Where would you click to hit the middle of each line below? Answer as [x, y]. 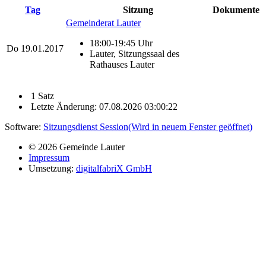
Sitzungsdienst [72, 126]
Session [114, 126]
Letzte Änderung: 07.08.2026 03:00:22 [103, 106]
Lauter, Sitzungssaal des [134, 53]
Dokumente [236, 9]
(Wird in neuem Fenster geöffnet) [190, 126]
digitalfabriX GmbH [114, 168]
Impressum [49, 157]
